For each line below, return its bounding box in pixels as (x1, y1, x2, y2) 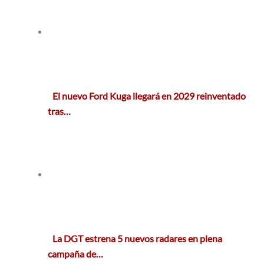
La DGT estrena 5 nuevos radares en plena (52, 233, 223, 245)
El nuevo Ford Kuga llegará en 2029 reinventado (52, 90, 246, 102)
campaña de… (48, 248, 104, 260)
